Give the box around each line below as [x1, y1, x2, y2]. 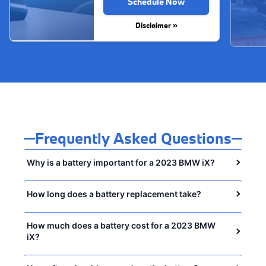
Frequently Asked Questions [34, 128, 232, 148]
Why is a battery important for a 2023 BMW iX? [27, 157, 215, 168]
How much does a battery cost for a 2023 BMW [27, 220, 216, 231]
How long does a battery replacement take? [27, 189, 201, 199]
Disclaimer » [135, 20, 178, 30]
